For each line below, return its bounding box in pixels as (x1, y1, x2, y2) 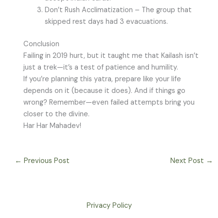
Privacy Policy (86, 201, 132, 211)
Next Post (170, 156, 206, 166)
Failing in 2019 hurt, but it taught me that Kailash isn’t (23, 51, 199, 61)
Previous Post (21, 156, 70, 166)
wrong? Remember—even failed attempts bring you (23, 98, 195, 108)
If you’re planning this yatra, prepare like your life (23, 74, 181, 84)
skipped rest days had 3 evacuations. (44, 17, 168, 27)
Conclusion (23, 39, 59, 49)
